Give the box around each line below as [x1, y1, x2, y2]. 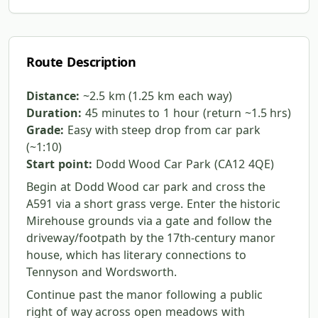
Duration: [26, 105, 82, 121]
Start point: [26, 156, 92, 172]
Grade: [26, 122, 64, 138]
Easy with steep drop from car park [64, 122, 261, 138]
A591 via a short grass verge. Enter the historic [26, 196, 281, 212]
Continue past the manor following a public [26, 287, 263, 303]
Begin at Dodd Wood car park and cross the [26, 179, 266, 195]
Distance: [26, 88, 79, 104]
